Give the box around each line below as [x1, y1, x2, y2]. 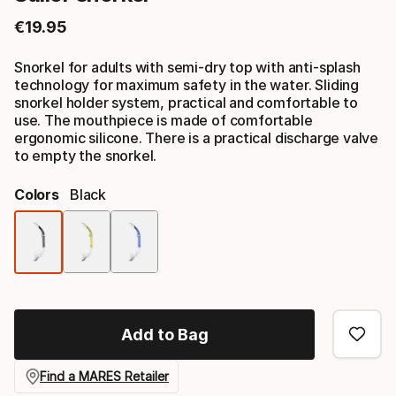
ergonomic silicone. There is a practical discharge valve [14, 128, 379, 147]
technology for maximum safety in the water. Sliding [14, 75, 360, 94]
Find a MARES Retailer [40, 369, 169, 385]
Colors [14, 185, 59, 203]
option [157, 272, 216, 297]
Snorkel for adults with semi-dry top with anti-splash [14, 57, 361, 76]
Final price [13, 26, 90, 44]
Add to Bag [120, 324, 209, 344]
